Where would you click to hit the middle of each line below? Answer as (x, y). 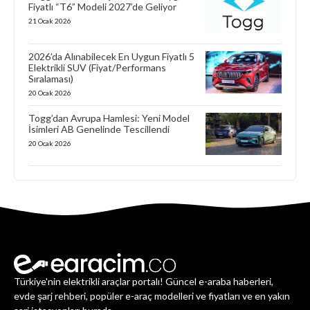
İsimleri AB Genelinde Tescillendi (99, 129)
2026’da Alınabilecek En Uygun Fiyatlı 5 (111, 56)
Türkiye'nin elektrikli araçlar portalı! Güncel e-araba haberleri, (144, 281)
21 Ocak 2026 (50, 20)
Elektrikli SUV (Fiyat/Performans (97, 67)
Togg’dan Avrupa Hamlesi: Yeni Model (109, 118)
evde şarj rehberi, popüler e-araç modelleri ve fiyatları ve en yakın (152, 295)
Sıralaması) (51, 78)
